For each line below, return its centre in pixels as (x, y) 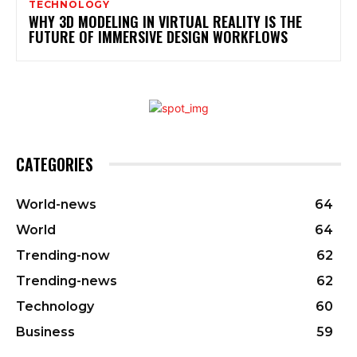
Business (45, 331)
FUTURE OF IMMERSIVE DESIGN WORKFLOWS (158, 36)
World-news (56, 204)
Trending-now (63, 255)
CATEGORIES (55, 164)
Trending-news (67, 280)
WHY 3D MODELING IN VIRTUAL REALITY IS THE (165, 21)
